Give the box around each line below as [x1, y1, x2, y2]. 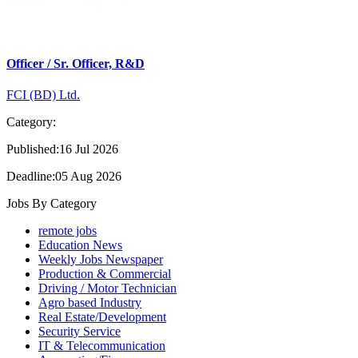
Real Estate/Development [38, 310, 166, 324]
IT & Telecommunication [38, 339, 165, 352]
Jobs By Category [6, 197, 97, 210]
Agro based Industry [38, 296, 141, 309]
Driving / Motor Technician [38, 281, 177, 295]
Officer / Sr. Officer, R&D [6, 56, 145, 70]
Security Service [38, 324, 121, 338]
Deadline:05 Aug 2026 [6, 169, 121, 183]
